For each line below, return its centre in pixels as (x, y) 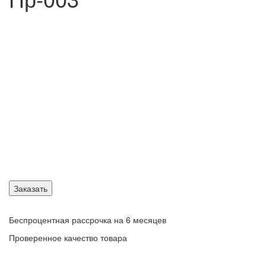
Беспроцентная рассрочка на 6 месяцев (88, 220)
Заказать (31, 189)
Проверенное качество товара (68, 238)
